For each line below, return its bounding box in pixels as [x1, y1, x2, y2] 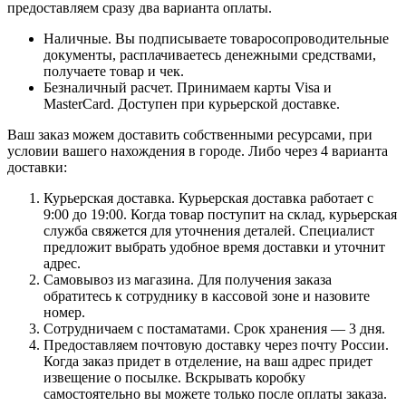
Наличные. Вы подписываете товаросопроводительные [43, 30, 389, 46]
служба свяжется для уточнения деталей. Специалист [43, 222, 374, 238]
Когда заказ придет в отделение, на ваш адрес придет [43, 353, 372, 369]
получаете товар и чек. [43, 63, 184, 79]
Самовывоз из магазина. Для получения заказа [43, 271, 332, 287]
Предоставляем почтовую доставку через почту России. [43, 336, 389, 353]
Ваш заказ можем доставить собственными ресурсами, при [7, 126, 372, 142]
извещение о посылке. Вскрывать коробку [43, 369, 305, 385]
